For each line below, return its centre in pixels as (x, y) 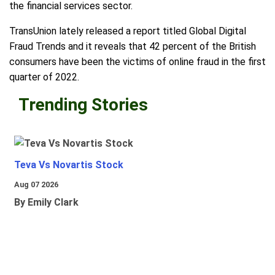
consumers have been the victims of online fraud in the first (137, 62)
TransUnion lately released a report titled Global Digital (128, 31)
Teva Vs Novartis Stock (69, 165)
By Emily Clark (46, 203)
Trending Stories (83, 105)
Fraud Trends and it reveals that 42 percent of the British (133, 47)
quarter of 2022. (44, 77)
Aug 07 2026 (36, 185)
